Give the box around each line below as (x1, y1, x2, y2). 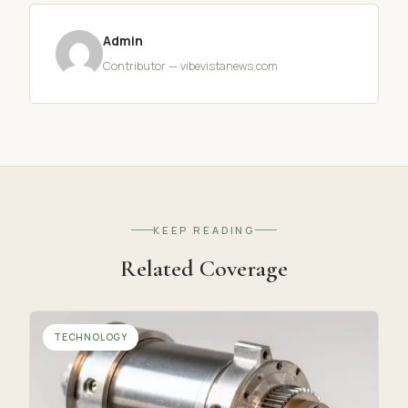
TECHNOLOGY (54, 330, 127, 343)
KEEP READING (152, 222, 256, 237)
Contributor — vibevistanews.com (103, 57, 278, 74)
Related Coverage (120, 253, 288, 282)
